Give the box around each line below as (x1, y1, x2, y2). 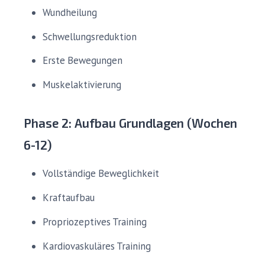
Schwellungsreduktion (43, 30, 137, 43)
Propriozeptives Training (43, 215, 147, 228)
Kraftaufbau (43, 190, 95, 204)
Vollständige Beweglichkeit (43, 167, 159, 180)
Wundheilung (43, 5, 97, 19)
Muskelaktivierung (43, 78, 121, 92)
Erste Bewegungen (43, 54, 122, 67)
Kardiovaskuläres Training (43, 239, 151, 253)
